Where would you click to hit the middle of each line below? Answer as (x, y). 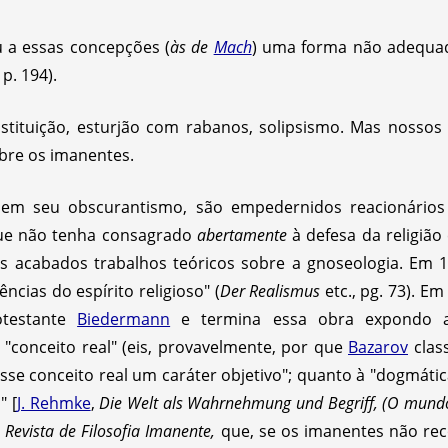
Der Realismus (270, 290)
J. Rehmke (53, 402)
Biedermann (124, 318)
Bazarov (378, 346)
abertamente (241, 234)
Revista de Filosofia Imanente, (110, 430)
